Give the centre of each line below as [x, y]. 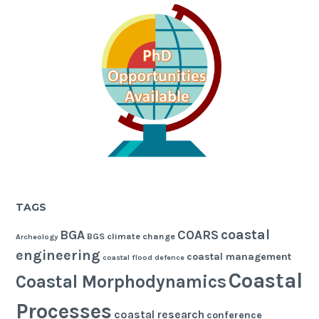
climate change [141, 236]
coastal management [239, 257]
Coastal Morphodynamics [121, 282]
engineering [58, 256]
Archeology [37, 237]
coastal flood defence [144, 258]
